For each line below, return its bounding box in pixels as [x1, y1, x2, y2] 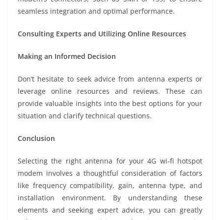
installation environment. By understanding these [18, 192, 202, 202]
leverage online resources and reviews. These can [18, 86, 202, 96]
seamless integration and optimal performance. [18, 6, 175, 16]
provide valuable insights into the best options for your [18, 98, 202, 108]
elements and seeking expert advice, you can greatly [18, 205, 202, 215]
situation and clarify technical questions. [18, 110, 152, 120]
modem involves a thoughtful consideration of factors [18, 168, 202, 178]
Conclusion [18, 133, 55, 143]
